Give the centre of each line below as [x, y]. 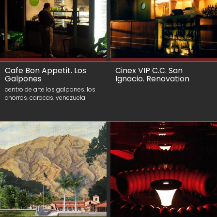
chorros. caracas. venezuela [45, 98]
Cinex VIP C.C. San [149, 70]
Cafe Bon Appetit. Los [46, 70]
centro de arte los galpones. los [50, 89]
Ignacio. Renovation [152, 79]
